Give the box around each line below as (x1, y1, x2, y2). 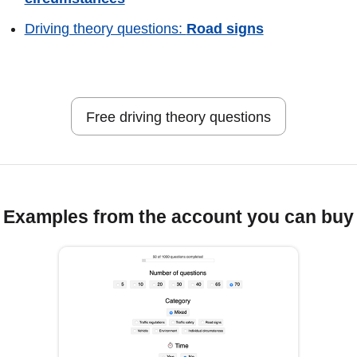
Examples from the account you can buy (3, 206, 354, 227)
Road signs (186, 21, 264, 37)
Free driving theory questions (86, 109, 271, 126)
